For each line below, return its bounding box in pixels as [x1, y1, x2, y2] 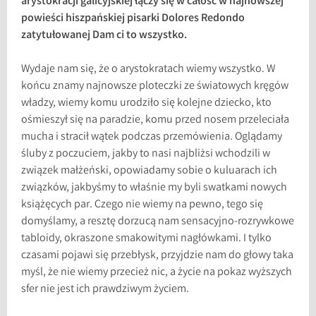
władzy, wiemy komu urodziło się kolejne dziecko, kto [21, 95, 272, 111]
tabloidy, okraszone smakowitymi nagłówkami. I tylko [21, 230, 272, 247]
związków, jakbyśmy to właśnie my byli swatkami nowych [21, 179, 288, 196]
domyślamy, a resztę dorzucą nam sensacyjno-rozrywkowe [21, 213, 295, 230]
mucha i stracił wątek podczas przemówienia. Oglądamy [21, 128, 283, 145]
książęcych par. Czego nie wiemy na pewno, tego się [21, 196, 264, 213]
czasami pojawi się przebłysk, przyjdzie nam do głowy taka [21, 247, 294, 264]
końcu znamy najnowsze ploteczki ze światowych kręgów [21, 78, 289, 95]
